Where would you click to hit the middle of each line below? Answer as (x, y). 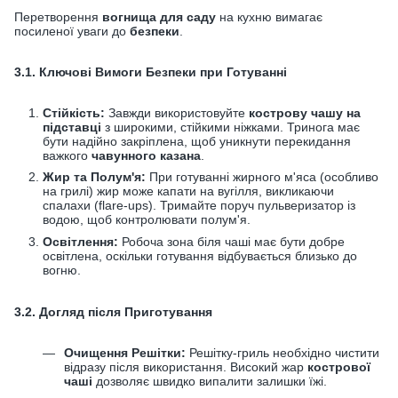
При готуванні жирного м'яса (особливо (262, 177)
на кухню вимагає (269, 16)
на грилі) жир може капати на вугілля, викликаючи (188, 191)
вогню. (62, 270)
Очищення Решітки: (125, 352)
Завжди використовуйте (177, 112)
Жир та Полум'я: (94, 177)
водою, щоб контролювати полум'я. (147, 220)
